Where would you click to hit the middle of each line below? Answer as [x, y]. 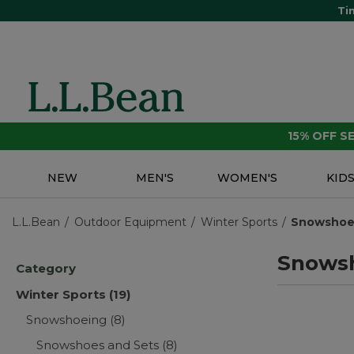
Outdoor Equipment [130, 222]
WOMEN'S [248, 178]
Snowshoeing [68, 320]
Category [46, 269]
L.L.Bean [36, 222]
